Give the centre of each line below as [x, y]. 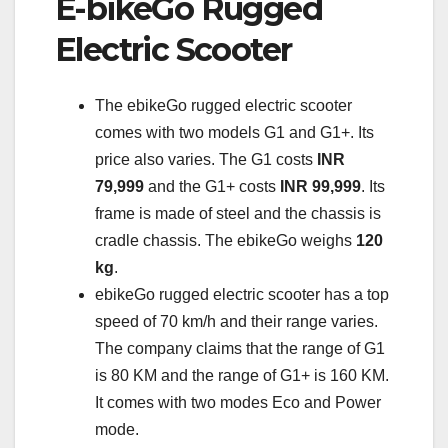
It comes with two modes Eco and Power [238, 403]
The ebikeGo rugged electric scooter [223, 106]
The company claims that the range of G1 [240, 349]
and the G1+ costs [212, 187]
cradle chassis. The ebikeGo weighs [225, 241]
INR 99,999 [320, 187]
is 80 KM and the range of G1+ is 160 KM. [242, 376]
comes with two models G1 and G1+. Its [234, 133]
